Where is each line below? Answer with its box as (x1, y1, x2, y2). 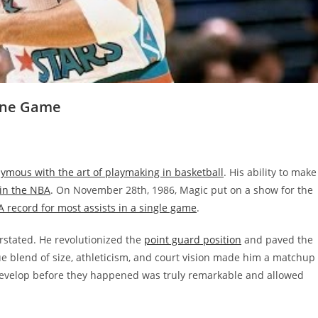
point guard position (144, 233, 241, 247)
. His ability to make (224, 165, 317, 180)
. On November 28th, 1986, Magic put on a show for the (50, 183, 313, 197)
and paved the (241, 233, 313, 247)
